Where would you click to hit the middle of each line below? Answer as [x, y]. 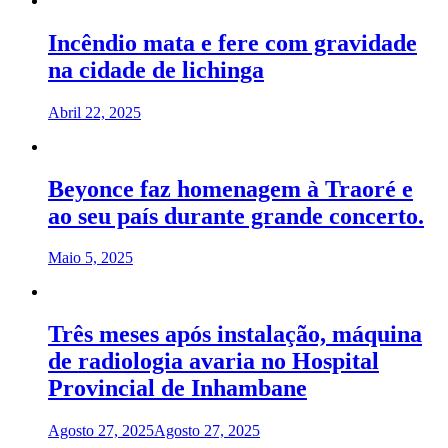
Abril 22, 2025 [94, 112]
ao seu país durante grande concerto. [236, 215]
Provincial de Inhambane [177, 388]
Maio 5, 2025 [90, 258]
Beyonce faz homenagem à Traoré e [230, 188]
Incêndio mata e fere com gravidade [232, 42]
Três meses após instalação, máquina [235, 334]
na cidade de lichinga [156, 69]
